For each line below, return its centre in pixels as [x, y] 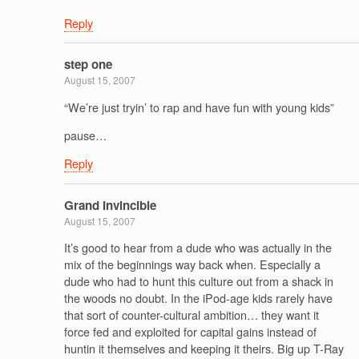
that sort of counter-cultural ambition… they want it [192, 315]
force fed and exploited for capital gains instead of [190, 332]
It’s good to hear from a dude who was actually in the [198, 248]
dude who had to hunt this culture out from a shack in [199, 281]
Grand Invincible [110, 205]
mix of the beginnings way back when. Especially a [192, 264]
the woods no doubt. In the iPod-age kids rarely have [198, 298]
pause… [85, 135]
